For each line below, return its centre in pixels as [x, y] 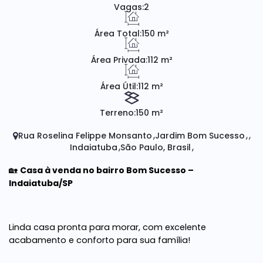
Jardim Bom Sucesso [200, 136]
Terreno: [118, 113]
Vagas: [129, 7]
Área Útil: [119, 86]
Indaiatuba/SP [41, 183]
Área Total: [118, 33]
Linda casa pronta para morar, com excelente [107, 227]
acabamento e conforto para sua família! [100, 240]
